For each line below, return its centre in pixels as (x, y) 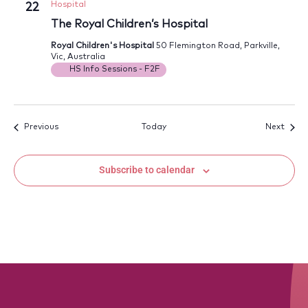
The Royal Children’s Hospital (129, 24)
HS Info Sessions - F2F (114, 70)
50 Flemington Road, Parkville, (218, 46)
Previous (41, 128)
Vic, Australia (78, 57)
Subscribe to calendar (146, 170)
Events (71, 127)
